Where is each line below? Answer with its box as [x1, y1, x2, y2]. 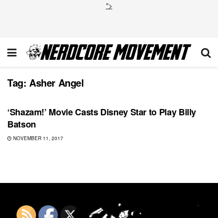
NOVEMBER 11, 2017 [12, 135, 63, 142]
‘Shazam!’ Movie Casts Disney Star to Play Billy [7, 106, 197, 118]
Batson [7, 118, 36, 130]
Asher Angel [29, 75, 84, 90]
